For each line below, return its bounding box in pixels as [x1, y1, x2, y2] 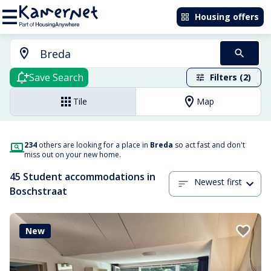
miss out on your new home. [24, 149, 121, 160]
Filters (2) [210, 71, 251, 83]
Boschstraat [10, 184, 67, 198]
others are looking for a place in [37, 140, 150, 150]
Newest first [194, 176, 242, 188]
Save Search [29, 71, 83, 84]
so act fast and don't [173, 140, 245, 150]
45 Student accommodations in [10, 170, 155, 183]
